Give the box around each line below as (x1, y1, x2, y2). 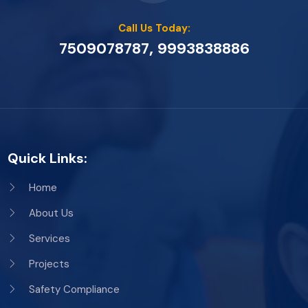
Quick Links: (8, 148, 88, 167)
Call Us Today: (118, 21, 190, 35)
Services (29, 231, 71, 245)
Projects (29, 256, 70, 271)
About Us (29, 206, 74, 220)
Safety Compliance (29, 282, 120, 296)
